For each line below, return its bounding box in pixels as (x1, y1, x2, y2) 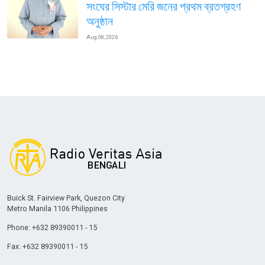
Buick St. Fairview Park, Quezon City (7, 193, 125, 202)
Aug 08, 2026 (86, 34, 118, 41)
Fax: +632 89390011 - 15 (7, 241, 88, 251)
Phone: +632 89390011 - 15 (7, 222, 97, 232)
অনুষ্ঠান (86, 14, 113, 28)
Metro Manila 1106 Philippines (7, 203, 108, 213)
